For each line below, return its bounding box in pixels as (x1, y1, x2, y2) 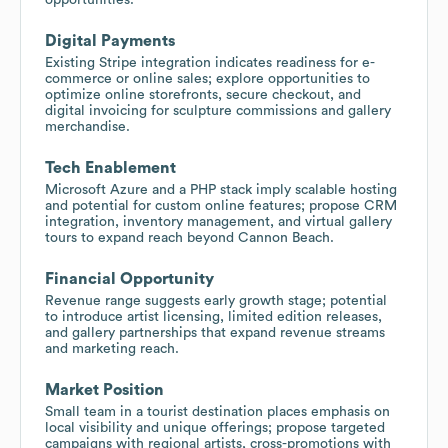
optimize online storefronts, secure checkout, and (45, 87, 361, 102)
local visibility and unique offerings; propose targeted (45, 420, 385, 435)
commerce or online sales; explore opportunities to (45, 71, 370, 86)
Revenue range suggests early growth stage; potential (45, 293, 387, 308)
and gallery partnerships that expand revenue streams (45, 325, 385, 340)
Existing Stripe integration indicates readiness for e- (45, 55, 375, 70)
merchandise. (45, 119, 130, 134)
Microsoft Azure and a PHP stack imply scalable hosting (45, 182, 397, 197)
